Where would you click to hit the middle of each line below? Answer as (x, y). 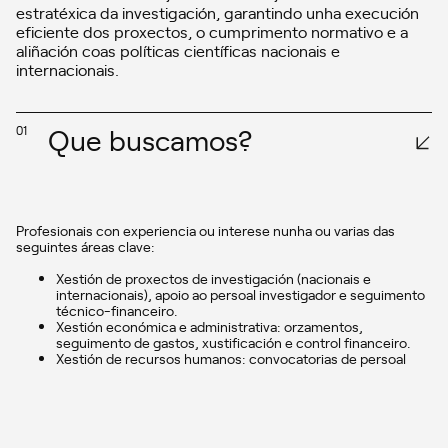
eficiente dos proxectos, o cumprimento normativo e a (212, 30)
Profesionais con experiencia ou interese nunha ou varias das (205, 230)
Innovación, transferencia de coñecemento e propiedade (233, 406)
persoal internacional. (123, 390)
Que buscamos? (150, 139)
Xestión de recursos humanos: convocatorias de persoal (231, 358)
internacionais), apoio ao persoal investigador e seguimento (240, 294)
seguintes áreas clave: (85, 246)
